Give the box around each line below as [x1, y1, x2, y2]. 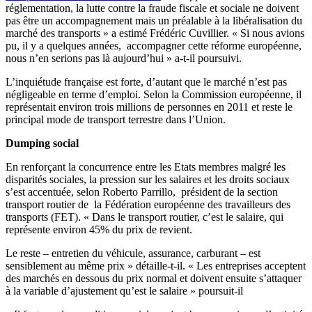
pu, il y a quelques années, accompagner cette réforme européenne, [6, 40, 302, 52]
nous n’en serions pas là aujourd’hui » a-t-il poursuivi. [6, 52, 242, 65]
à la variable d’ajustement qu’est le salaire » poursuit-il [6, 285, 243, 297]
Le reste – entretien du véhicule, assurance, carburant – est [6, 247, 260, 260]
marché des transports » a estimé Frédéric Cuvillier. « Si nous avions [6, 27, 304, 40]
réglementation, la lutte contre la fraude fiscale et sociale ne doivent [6, 2, 299, 15]
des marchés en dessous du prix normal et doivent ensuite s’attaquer [6, 272, 302, 285]
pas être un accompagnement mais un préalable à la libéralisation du [6, 15, 302, 27]
